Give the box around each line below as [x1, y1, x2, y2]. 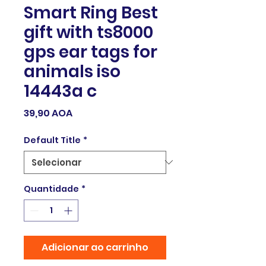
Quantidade [24, 182, 79, 195]
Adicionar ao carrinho [42, 240, 148, 254]
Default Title [24, 134, 81, 146]
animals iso [24, 59, 121, 83]
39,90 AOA [24, 106, 72, 120]
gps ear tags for [24, 40, 157, 64]
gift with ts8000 [24, 20, 153, 44]
